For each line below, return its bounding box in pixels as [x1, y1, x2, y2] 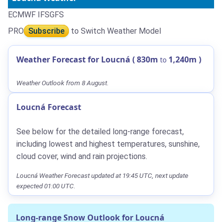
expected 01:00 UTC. [16, 181, 75, 190]
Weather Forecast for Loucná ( [16, 54, 135, 65]
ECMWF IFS [8, 9, 50, 19]
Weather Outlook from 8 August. [16, 78, 109, 87]
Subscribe [28, 26, 64, 36]
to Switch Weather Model [69, 26, 161, 36]
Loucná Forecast [16, 101, 81, 112]
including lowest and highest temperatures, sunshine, [16, 139, 200, 149]
